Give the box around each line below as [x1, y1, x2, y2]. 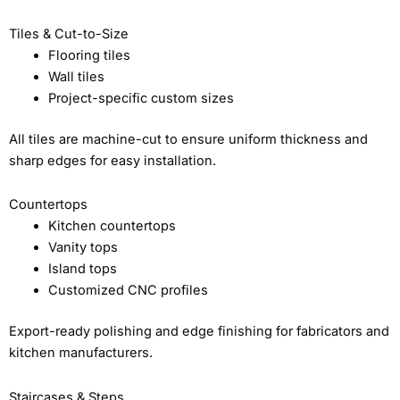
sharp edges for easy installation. [9, 152, 216, 169]
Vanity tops [47, 239, 118, 256]
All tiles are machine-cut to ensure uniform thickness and [9, 130, 368, 147]
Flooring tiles [47, 47, 130, 63]
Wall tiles [47, 69, 104, 85]
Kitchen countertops [47, 218, 176, 235]
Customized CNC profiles [47, 282, 208, 299]
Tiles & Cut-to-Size [9, 26, 129, 42]
